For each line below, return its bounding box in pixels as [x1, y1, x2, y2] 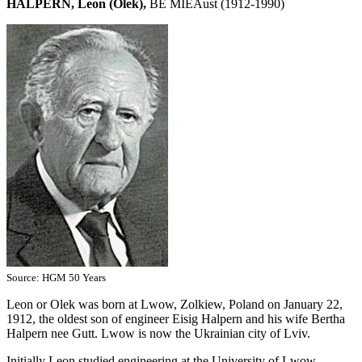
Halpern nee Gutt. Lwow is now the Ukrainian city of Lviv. [6, 326, 310, 340]
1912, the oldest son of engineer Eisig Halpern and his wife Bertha [6, 311, 345, 326]
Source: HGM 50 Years [6, 271, 106, 284]
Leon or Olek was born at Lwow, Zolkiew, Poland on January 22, [6, 297, 343, 311]
